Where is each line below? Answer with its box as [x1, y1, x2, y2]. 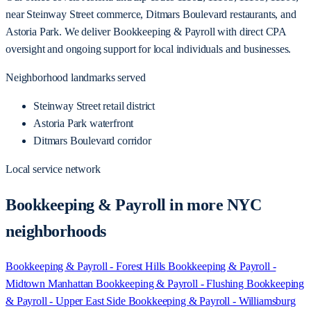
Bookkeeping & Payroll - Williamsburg [128, 295, 296, 308]
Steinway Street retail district [33, 99, 155, 112]
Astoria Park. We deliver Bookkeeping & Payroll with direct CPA [6, 25, 287, 37]
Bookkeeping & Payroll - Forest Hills [6, 260, 169, 273]
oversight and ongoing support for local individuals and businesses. [6, 42, 292, 55]
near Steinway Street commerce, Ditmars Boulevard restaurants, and [6, 8, 296, 20]
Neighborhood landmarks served [6, 71, 146, 83]
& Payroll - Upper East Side [6, 295, 128, 308]
